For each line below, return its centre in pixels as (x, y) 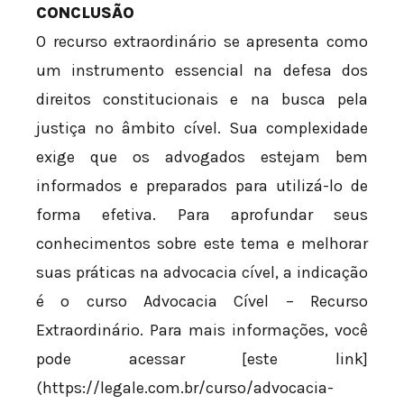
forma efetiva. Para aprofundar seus (202, 214)
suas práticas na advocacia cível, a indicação (202, 272)
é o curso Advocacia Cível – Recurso (202, 301)
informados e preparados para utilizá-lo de (202, 185)
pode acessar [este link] (202, 358)
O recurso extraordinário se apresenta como (202, 41)
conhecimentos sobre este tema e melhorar (202, 243)
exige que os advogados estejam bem (202, 156)
